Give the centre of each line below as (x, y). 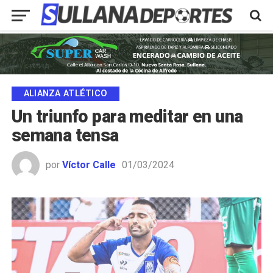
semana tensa (65, 136)
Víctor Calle (89, 165)
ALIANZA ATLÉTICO (66, 94)
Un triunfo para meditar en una (127, 117)
